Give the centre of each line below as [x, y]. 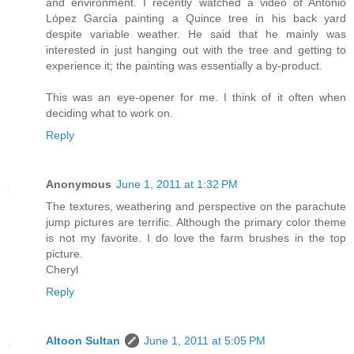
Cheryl [62, 269]
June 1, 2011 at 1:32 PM [177, 184]
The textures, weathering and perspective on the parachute [196, 206]
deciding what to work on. [109, 113]
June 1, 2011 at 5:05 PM [205, 340]
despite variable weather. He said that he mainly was [196, 34]
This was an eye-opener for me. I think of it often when [196, 97]
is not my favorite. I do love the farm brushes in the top [196, 237]
